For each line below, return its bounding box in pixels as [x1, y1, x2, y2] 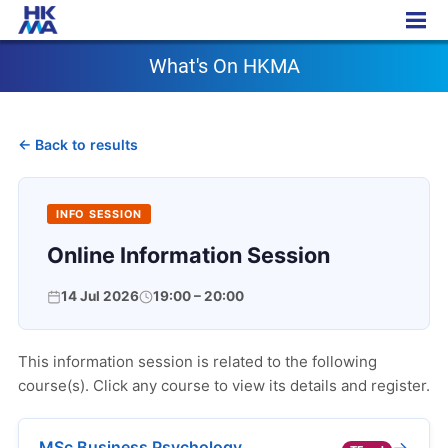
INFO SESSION [56, 207, 143, 221]
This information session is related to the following [18, 352, 377, 371]
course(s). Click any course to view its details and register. [18, 376, 430, 395]
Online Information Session [47, 242, 330, 268]
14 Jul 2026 [61, 288, 139, 304]
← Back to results [18, 136, 138, 153]
